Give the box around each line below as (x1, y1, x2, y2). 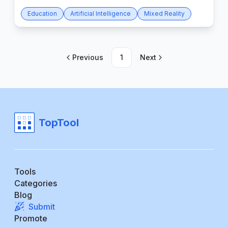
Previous (72, 52, 103, 62)
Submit (28, 201, 55, 212)
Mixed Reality (144, 9, 185, 17)
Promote (14, 213, 47, 223)
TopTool (39, 116, 79, 129)
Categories (14, 178, 57, 188)
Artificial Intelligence (70, 9, 131, 17)
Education (27, 9, 57, 17)
